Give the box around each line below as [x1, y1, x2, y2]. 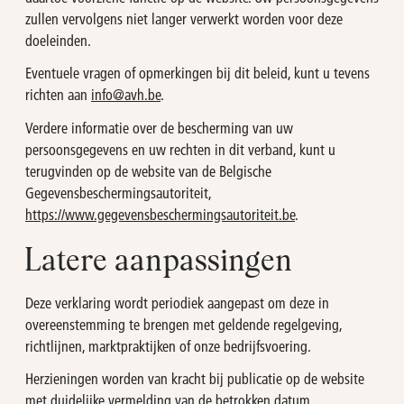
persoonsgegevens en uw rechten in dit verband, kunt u [25, 139, 335, 159]
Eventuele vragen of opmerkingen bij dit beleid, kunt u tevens [25, 63, 370, 83]
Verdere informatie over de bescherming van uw [25, 117, 293, 137]
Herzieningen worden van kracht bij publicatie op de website [25, 369, 364, 389]
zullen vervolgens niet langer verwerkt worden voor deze [25, 9, 343, 29]
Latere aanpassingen [25, 246, 293, 278]
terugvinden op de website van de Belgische [25, 161, 271, 180]
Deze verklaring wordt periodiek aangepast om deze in [25, 293, 329, 313]
